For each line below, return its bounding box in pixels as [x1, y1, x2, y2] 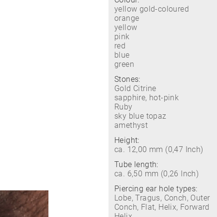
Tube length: [114, 160, 158, 169]
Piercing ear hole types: [114, 184, 198, 193]
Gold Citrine [114, 84, 156, 93]
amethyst [114, 121, 148, 130]
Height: [114, 136, 139, 145]
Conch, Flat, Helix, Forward [114, 202, 210, 212]
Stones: [114, 75, 140, 84]
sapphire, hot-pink [114, 93, 179, 102]
